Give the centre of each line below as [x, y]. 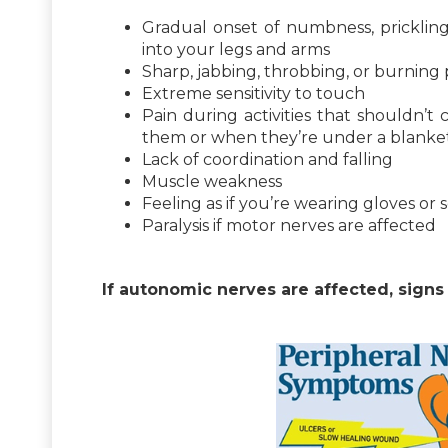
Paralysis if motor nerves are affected [289, 225]
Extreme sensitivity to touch [253, 93]
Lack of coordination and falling [267, 159]
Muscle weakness [212, 181]
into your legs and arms [236, 49]
